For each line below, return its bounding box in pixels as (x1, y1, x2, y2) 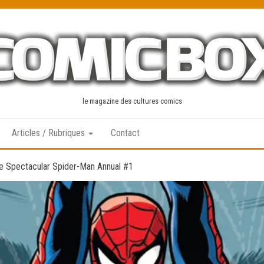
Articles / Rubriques (12, 127, 87, 138)
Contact (111, 127, 140, 138)
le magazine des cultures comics (82, 97, 182, 105)
